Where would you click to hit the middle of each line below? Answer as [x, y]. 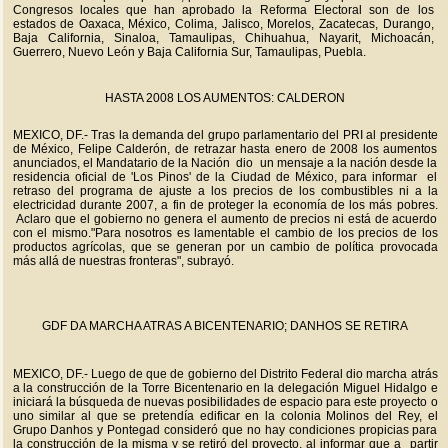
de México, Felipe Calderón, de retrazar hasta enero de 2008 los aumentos [225, 149]
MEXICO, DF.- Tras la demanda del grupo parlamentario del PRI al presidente [225, 135]
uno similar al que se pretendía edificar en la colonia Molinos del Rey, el [225, 416]
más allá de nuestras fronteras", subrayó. [123, 261]
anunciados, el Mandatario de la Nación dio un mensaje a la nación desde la [225, 163]
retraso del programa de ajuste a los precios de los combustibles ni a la [225, 191]
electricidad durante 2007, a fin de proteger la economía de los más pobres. [225, 205]
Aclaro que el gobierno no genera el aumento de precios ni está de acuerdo [225, 219]
